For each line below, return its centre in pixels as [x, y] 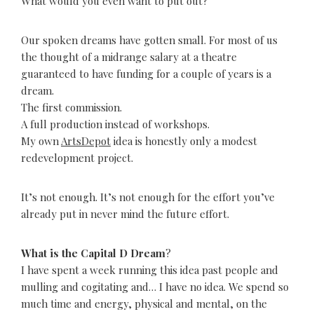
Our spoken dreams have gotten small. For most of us [149, 40]
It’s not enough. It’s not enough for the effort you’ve [148, 197]
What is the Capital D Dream [93, 253]
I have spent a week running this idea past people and [150, 270]
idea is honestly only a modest [184, 141]
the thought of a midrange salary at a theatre [129, 57]
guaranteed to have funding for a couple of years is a [146, 74]
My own [41, 141]
